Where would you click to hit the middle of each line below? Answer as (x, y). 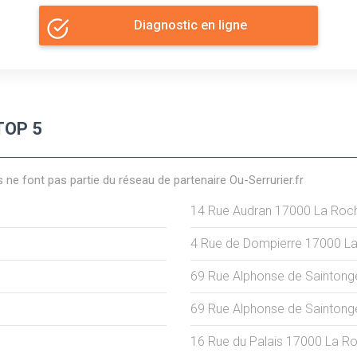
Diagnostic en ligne (190, 25)
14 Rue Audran (231, 210)
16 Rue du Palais (237, 341)
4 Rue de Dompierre (246, 243)
